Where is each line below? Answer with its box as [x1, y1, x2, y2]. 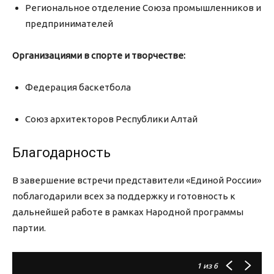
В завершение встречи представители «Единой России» [12, 175, 261, 186]
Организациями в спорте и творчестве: [12, 50, 185, 61]
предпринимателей [25, 18, 113, 29]
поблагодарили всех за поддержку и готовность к [12, 191, 235, 202]
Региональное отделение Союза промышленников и [25, 2, 261, 13]
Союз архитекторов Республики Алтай [25, 114, 198, 125]
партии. [12, 223, 46, 234]
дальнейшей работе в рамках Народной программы [12, 207, 243, 218]
